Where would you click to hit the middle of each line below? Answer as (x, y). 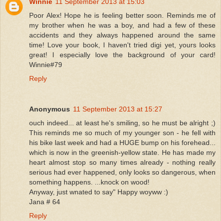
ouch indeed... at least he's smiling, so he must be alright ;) (122, 123)
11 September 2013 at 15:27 (118, 109)
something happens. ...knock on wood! (89, 182)
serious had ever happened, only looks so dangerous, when (122, 172)
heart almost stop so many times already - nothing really (122, 162)
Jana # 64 (45, 202)
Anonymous (50, 109)
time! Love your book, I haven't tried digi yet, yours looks (122, 45)
